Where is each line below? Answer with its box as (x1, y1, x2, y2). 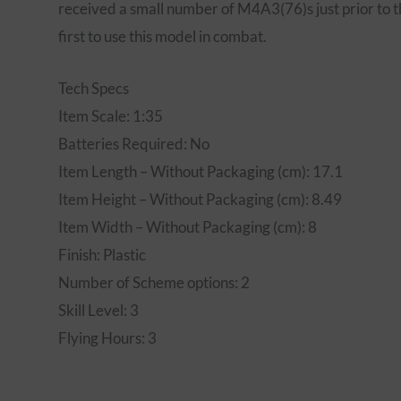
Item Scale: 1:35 (57, 107, 163, 126)
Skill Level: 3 (57, 301, 139, 320)
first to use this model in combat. (57, 27, 267, 46)
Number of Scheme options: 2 (57, 273, 250, 293)
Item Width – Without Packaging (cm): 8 (57, 218, 317, 237)
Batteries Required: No (57, 134, 209, 154)
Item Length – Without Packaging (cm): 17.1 (57, 162, 343, 182)
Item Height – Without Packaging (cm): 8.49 (57, 190, 342, 209)
